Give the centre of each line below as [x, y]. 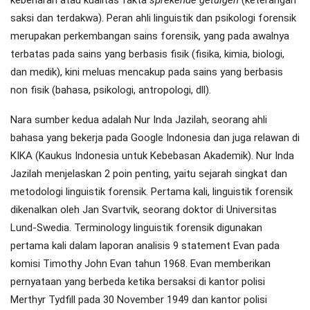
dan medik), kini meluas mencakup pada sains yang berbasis [147, 72]
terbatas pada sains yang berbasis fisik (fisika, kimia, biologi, [147, 54]
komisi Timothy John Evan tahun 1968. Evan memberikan [140, 264]
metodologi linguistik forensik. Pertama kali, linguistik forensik [152, 192]
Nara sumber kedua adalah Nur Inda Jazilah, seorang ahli [139, 120]
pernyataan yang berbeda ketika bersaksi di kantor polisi [138, 282]
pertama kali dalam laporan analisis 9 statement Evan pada [145, 246]
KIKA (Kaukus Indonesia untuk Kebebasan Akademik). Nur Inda [152, 156]
